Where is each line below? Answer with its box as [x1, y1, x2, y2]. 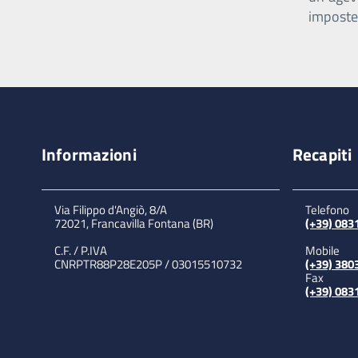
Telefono [305, 201, 349, 219]
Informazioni [42, 141, 137, 167]
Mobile [305, 241, 340, 260]
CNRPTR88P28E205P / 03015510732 [54, 255, 242, 273]
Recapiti [292, 141, 352, 167]
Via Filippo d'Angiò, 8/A [54, 201, 167, 219]
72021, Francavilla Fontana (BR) [54, 214, 213, 233]
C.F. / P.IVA [54, 241, 107, 260]
